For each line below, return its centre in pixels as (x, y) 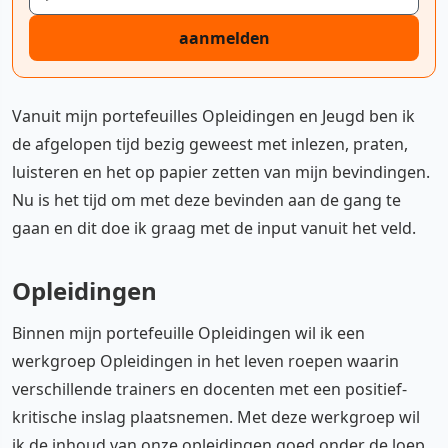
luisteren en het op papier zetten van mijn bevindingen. (221, 171)
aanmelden (224, 37)
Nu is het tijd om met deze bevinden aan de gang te (206, 199)
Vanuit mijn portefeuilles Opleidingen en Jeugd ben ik (213, 115)
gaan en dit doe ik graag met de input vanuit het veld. (214, 227)
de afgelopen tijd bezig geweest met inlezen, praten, (210, 143)
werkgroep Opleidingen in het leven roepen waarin (205, 360)
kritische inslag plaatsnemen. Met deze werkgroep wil (216, 416)
